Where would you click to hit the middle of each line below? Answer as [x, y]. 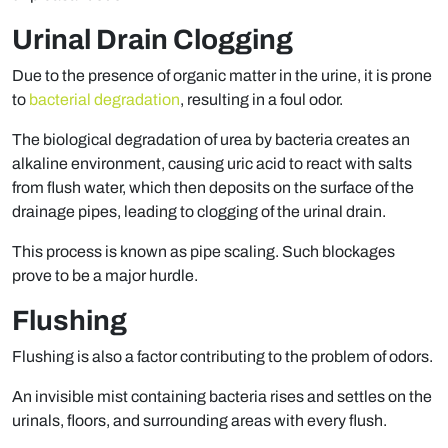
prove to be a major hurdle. [105, 276]
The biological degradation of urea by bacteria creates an [211, 140]
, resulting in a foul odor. [261, 100]
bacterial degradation [104, 100]
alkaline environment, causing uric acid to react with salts [212, 164]
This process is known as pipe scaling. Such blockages [203, 252]
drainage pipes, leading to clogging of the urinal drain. [199, 212]
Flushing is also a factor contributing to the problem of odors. [222, 357]
